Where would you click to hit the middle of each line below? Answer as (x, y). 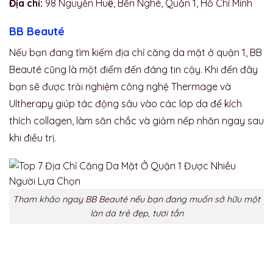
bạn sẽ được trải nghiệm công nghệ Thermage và (120, 86)
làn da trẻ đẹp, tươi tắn (136, 214)
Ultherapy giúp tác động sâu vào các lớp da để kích (126, 103)
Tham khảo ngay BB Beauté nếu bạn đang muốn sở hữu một (136, 200)
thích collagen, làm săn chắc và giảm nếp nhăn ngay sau (136, 120)
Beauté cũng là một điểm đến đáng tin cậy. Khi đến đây (133, 69)
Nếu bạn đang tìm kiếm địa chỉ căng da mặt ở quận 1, (129, 52)
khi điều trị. (34, 137)
